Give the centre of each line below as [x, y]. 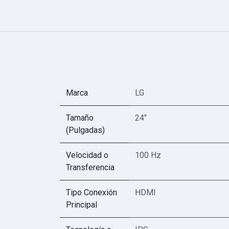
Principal [82, 204]
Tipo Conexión [91, 192]
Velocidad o [87, 155]
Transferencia [90, 167]
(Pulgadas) [85, 130]
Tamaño [80, 118]
